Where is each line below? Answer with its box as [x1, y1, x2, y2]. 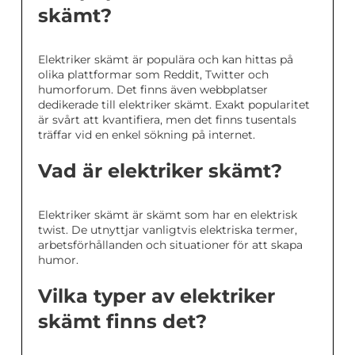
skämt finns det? [38, 310, 207, 333]
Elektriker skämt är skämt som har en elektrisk [38, 208, 297, 222]
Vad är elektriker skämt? [38, 159, 282, 182]
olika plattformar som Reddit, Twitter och [38, 67, 269, 82]
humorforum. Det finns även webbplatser [38, 82, 268, 97]
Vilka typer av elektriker [38, 284, 275, 307]
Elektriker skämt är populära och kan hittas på [38, 52, 293, 67]
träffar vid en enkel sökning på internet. [38, 128, 255, 142]
